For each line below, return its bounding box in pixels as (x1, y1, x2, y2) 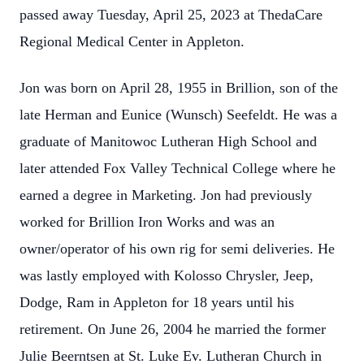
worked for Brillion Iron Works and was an (19, 214, 275, 230)
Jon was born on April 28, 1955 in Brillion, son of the (19, 80, 338, 96)
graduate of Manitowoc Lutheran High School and (19, 133, 317, 149)
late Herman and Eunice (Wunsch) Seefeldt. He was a (19, 106, 337, 123)
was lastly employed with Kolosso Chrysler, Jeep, (19, 267, 314, 284)
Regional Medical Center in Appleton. (19, 33, 245, 50)
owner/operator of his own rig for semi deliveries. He (19, 240, 335, 257)
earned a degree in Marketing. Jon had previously (19, 187, 312, 203)
